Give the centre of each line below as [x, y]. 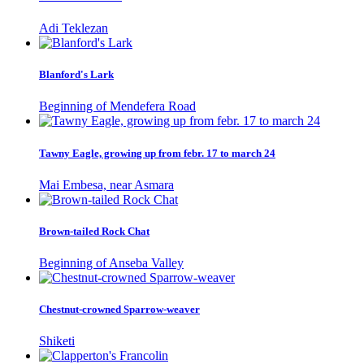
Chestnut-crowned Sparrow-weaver [119, 310]
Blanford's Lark [76, 75]
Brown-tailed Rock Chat [94, 231]
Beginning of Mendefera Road [117, 106]
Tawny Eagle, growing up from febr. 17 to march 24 [157, 153]
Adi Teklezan [74, 28]
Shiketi [57, 341]
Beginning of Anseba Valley [111, 263]
